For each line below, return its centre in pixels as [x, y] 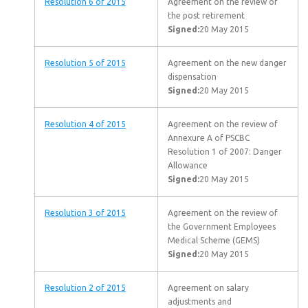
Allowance [188, 165]
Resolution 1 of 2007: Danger [225, 152]
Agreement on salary [208, 288]
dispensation [192, 77]
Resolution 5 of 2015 [85, 63]
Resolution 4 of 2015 [85, 124]
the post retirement [206, 15]
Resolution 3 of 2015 [85, 213]
